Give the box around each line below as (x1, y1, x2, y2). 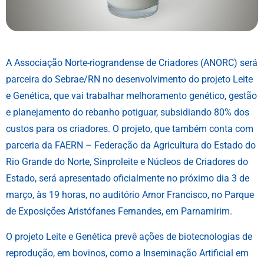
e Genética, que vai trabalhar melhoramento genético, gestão (6, 90, 257, 102)
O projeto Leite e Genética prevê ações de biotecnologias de (6, 230, 252, 242)
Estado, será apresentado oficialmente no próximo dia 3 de (6, 173, 249, 184)
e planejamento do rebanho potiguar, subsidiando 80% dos (6, 107, 249, 118)
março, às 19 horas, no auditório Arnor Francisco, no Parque (6, 189, 254, 201)
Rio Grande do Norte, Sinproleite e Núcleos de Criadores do (6, 156, 248, 168)
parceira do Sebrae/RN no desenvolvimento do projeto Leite (6, 74, 253, 85)
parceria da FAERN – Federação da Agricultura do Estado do (6, 140, 256, 151)
